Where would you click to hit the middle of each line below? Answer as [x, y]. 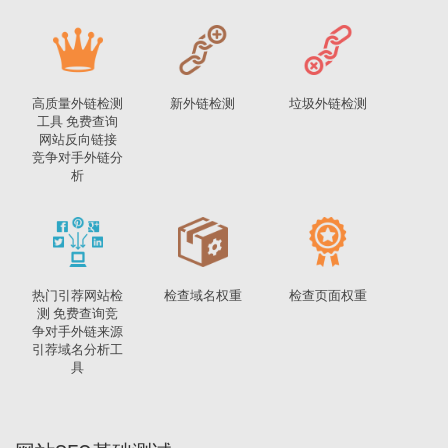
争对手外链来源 [77, 331]
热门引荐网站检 [77, 295]
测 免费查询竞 [77, 313]
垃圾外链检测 [327, 103]
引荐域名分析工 [77, 349]
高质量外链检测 [77, 103]
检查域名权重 [202, 295]
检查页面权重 [327, 295]
